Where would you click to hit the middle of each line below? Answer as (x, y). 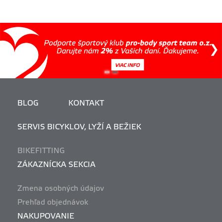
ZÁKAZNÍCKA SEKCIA (57, 165)
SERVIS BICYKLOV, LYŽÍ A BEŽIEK (80, 127)
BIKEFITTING (41, 151)
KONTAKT (86, 103)
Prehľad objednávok (53, 202)
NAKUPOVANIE (46, 216)
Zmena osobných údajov (61, 189)
